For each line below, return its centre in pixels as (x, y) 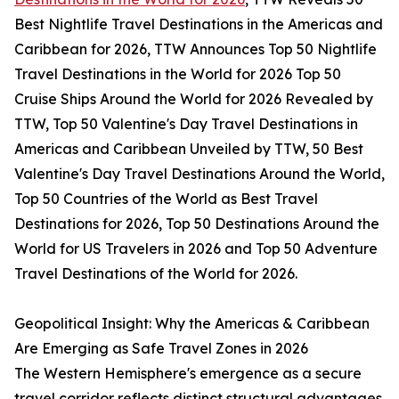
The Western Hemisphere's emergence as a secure (188, 374)
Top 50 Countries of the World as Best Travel (166, 199)
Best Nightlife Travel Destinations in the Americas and (199, 24)
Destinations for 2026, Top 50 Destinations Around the (197, 224)
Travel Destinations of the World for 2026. (156, 274)
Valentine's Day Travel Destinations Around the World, (199, 174)
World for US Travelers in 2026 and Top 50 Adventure (196, 249)
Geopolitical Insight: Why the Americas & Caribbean (192, 324)
